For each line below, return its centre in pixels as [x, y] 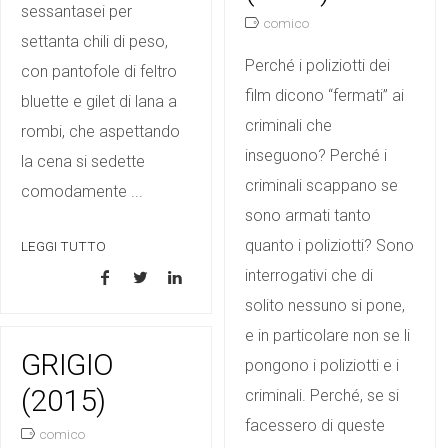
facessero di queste [315, 425]
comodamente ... [82, 192]
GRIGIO [67, 364]
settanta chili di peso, [94, 42]
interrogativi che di [309, 275]
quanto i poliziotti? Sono [329, 245]
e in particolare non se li [327, 335]
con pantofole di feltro [99, 72]
